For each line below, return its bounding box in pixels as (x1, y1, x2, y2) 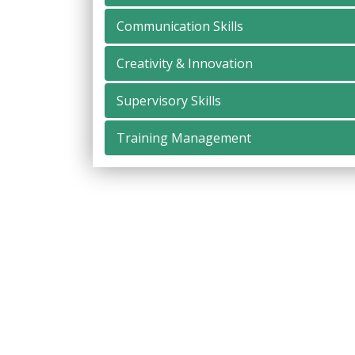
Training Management (116, 129, 251, 147)
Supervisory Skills (116, 92, 221, 109)
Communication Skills (116, 17, 243, 35)
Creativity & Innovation (116, 55, 253, 72)
